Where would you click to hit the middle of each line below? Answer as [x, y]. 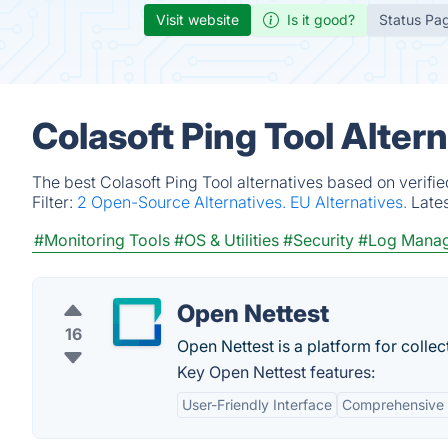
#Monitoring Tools [102, 240]
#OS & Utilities [226, 240]
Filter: [54, 202]
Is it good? [321, 19]
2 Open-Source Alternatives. [183, 202]
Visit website [197, 19]
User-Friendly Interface [257, 404]
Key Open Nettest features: [276, 372]
